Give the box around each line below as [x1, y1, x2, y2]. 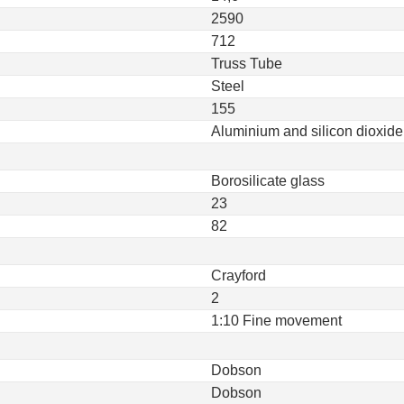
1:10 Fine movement [211, 313, 342, 328]
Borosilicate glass [211, 173, 325, 188]
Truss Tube [211, 56, 282, 71]
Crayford [211, 268, 266, 283]
